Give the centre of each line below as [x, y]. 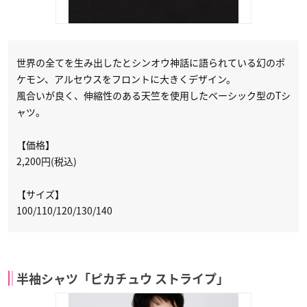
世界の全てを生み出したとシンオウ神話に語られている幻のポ [151, 63]
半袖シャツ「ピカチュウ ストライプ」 [123, 279]
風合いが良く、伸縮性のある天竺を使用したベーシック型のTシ [153, 96]
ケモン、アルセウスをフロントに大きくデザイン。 [126, 79]
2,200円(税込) [47, 161]
